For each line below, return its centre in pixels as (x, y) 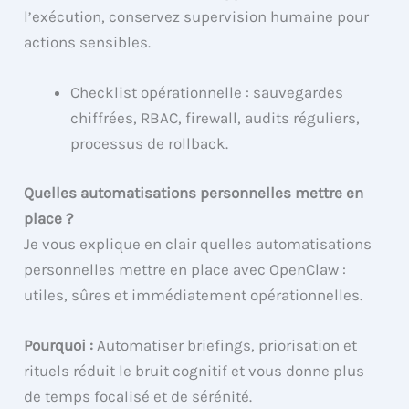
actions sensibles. (88, 42)
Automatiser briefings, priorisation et (225, 345)
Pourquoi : (59, 345)
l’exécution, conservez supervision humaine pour (197, 16)
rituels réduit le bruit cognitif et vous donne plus (194, 370)
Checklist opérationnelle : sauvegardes (207, 93)
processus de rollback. (150, 144)
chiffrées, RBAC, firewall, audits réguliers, (215, 118)
